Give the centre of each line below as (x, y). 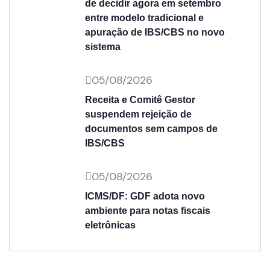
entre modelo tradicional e (144, 18)
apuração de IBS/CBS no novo (155, 32)
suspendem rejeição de (138, 114)
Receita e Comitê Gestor (140, 100)
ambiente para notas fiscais (148, 211)
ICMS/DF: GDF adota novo (145, 196)
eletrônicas (110, 225)
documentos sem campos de (151, 129)
